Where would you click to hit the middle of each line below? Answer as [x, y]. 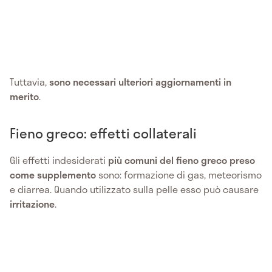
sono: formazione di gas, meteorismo [179, 175]
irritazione [32, 204]
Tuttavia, [29, 82]
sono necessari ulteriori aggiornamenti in [140, 82]
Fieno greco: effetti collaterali [103, 133]
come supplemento [53, 175]
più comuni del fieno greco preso [182, 160]
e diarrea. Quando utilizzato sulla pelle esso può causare [134, 189]
